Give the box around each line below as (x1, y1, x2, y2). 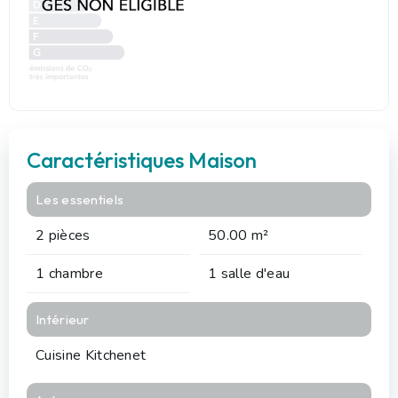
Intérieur (36, 310, 90, 328)
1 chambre (36, 263, 103, 283)
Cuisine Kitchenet (36, 345, 147, 365)
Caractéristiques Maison (27, 146, 257, 173)
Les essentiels (36, 190, 124, 208)
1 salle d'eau (208, 263, 291, 283)
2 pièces (36, 225, 91, 245)
